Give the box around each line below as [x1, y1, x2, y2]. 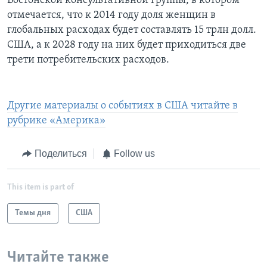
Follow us [114, 148, 155, 159]
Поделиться [34, 148, 87, 159]
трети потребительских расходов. [7, 54, 169, 66]
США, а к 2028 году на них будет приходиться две [7, 39, 246, 51]
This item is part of [7, 182, 74, 192]
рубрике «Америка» [7, 115, 105, 127]
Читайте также [7, 249, 109, 266]
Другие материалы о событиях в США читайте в [7, 100, 238, 112]
